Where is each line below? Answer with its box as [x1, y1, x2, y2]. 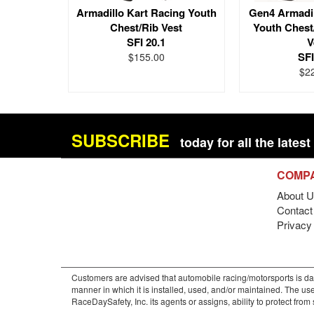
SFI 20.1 [127, 34, 166, 50]
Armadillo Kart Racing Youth [76, 5, 217, 20]
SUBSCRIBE [71, 128, 170, 152]
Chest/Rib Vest [110, 20, 183, 35]
